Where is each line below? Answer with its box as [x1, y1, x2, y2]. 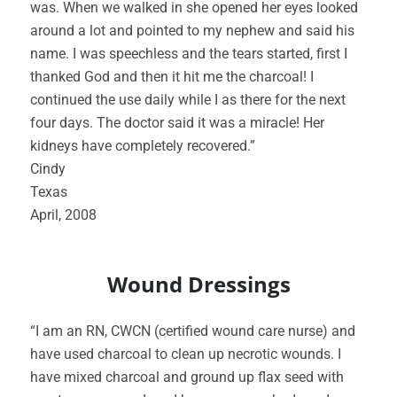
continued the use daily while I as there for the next [30, 91, 346, 108]
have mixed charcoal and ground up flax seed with [30, 369, 344, 385]
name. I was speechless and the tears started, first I [30, 45, 347, 62]
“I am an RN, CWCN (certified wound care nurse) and [30, 323, 355, 339]
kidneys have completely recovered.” [30, 137, 255, 154]
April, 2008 [30, 206, 97, 223]
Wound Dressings [106, 269, 291, 299]
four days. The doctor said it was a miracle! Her [30, 114, 324, 131]
